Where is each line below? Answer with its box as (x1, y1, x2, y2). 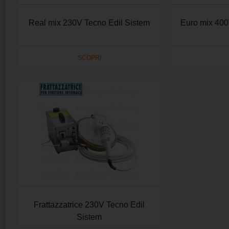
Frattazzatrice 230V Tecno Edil (34, 200, 145, 210)
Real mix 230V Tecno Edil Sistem (29, 18, 150, 28)
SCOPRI (77, 54, 101, 61)
